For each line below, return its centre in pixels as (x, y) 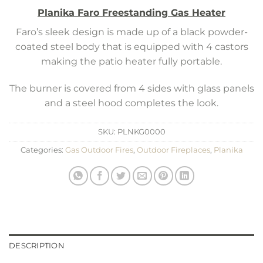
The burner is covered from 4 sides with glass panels (131, 88)
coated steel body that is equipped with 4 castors (131, 46)
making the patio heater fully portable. (131, 61)
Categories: (43, 150)
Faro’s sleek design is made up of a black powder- (131, 32)
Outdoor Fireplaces (173, 150)
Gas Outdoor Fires (99, 150)
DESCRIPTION (37, 246)
